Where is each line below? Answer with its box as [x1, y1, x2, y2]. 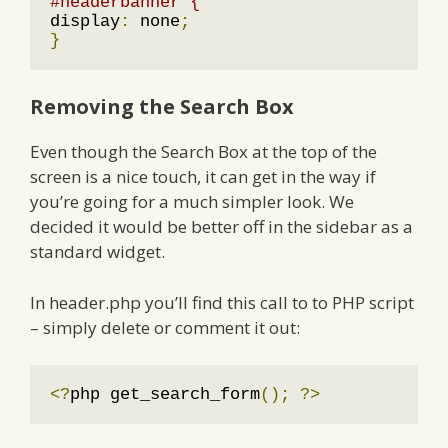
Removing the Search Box [30, 93, 294, 121]
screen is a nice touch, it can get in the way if [30, 165, 376, 189]
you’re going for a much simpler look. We [30, 190, 354, 214]
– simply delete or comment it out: [30, 315, 300, 339]
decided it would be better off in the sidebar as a [30, 215, 413, 239]
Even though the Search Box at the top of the [30, 140, 377, 164]
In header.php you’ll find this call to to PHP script [30, 290, 414, 314]
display [50, 11, 120, 31]
